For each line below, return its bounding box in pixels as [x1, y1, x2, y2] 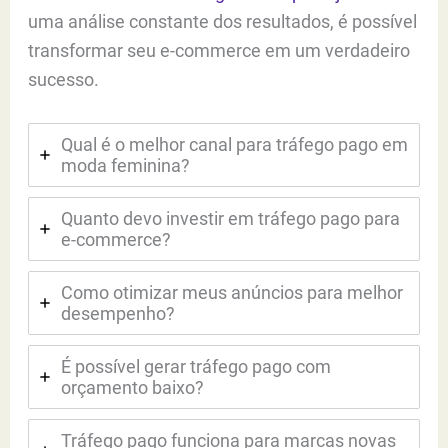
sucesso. [28, 69, 100, 91]
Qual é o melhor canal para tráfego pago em [61, 134, 409, 156]
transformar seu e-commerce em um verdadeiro [28, 40, 411, 62]
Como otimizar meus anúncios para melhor [61, 282, 404, 304]
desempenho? [61, 303, 176, 325]
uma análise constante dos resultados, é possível [28, 11, 418, 33]
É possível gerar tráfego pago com [61, 356, 332, 378]
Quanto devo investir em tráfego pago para [61, 208, 401, 230]
